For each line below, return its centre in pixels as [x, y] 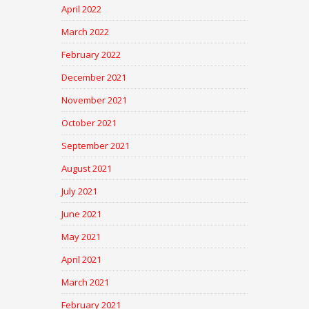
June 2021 [81, 214]
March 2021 [85, 282]
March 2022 [85, 32]
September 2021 [96, 146]
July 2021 [79, 191]
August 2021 [87, 169]
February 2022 [91, 55]
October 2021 [89, 123]
